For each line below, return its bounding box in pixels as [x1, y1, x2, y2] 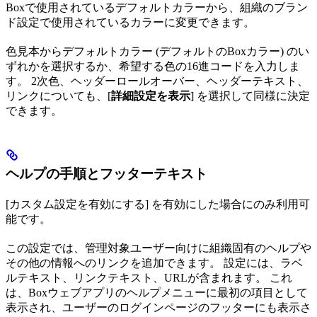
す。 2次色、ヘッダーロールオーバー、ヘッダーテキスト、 [6, 74, 309, 87]
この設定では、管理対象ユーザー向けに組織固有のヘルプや [6, 241, 311, 254]
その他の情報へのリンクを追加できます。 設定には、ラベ [6, 256, 303, 269]
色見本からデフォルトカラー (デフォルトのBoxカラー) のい [6, 45, 309, 57]
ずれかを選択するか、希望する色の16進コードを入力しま [6, 59, 300, 72]
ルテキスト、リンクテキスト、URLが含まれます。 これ [6, 271, 292, 284]
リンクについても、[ [6, 89, 111, 102]
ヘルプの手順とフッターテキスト [6, 166, 207, 181]
